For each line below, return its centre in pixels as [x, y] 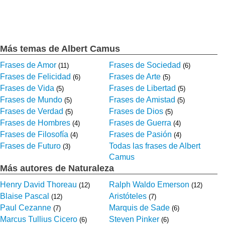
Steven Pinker [134, 219]
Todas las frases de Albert [154, 146]
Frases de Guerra [140, 123]
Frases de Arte [135, 76]
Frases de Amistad [142, 99]
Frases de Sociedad [145, 65]
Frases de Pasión [140, 134]
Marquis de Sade [139, 207]
